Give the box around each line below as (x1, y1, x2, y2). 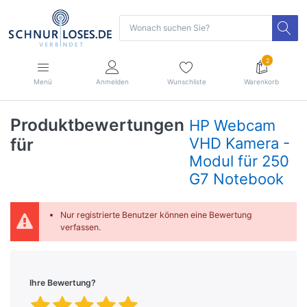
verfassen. (60, 222, 101, 233)
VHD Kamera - (189, 134, 290, 152)
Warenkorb (244, 77, 280, 86)
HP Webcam (189, 116, 275, 134)
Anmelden (96, 77, 130, 86)
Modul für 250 (189, 151, 289, 170)
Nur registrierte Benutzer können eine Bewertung (60, 210, 251, 221)
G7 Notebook (189, 169, 284, 188)
